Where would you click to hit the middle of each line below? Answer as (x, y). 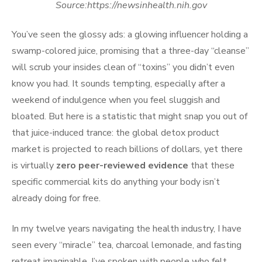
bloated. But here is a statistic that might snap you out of (130, 117)
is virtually (34, 166)
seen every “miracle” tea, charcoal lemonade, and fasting (127, 245)
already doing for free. (56, 199)
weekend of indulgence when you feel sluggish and (116, 100)
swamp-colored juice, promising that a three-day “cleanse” (130, 51)
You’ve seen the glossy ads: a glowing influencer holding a (130, 35)
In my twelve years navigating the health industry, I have (127, 229)
